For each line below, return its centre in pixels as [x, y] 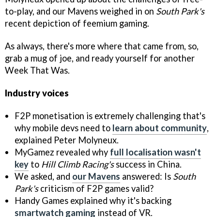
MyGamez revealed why [62, 152]
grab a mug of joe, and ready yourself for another [100, 58]
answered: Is [147, 176]
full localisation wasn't [155, 152]
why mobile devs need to [63, 128]
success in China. [148, 164]
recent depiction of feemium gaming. [77, 23]
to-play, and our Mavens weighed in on [80, 11]
